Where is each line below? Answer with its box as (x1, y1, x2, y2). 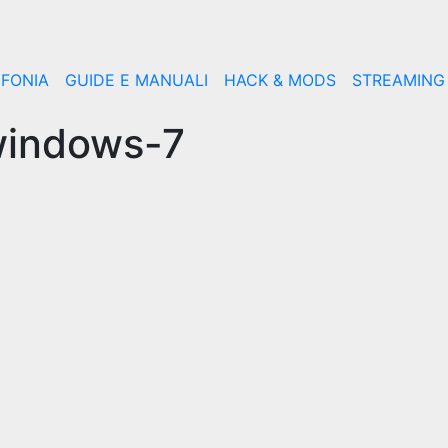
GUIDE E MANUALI (65, 70, 208, 90)
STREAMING (352, 70, 445, 90)
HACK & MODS (224, 70, 336, 90)
